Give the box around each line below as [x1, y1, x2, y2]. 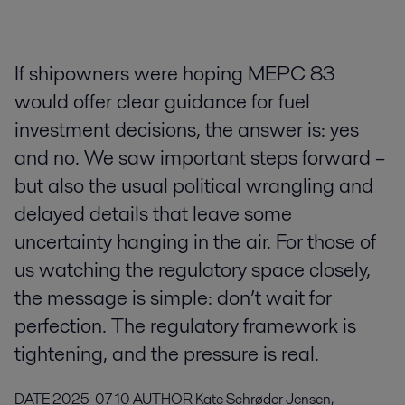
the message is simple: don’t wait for [14, 283, 332, 313]
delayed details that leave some [14, 199, 292, 229]
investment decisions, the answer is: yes [14, 115, 359, 145]
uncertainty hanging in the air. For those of [14, 227, 376, 257]
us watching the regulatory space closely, [14, 255, 371, 285]
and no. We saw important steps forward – [14, 143, 385, 173]
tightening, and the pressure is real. [14, 339, 319, 369]
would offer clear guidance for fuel [14, 87, 310, 117]
